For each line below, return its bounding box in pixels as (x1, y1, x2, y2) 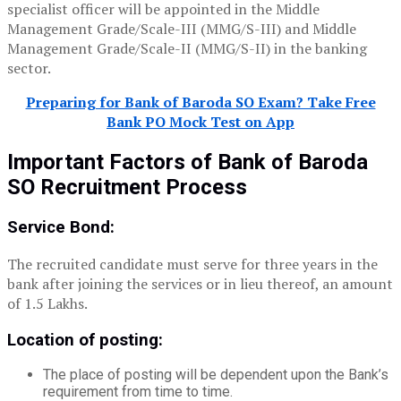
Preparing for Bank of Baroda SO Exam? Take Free (25, 92, 376, 113)
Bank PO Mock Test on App (107, 112, 294, 132)
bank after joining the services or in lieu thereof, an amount (7, 273, 393, 294)
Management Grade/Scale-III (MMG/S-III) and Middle (7, 19, 356, 39)
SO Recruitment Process (7, 175, 247, 200)
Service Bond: (7, 218, 115, 238)
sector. (7, 58, 51, 79)
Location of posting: (7, 329, 163, 350)
